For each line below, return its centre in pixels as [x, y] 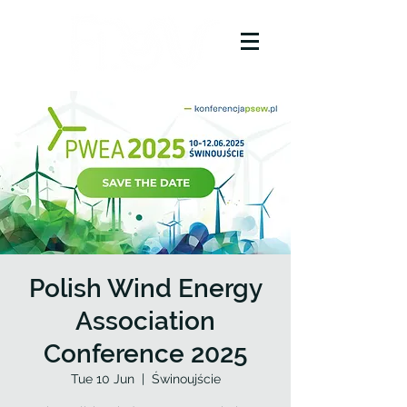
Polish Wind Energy [145, 288]
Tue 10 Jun [102, 379]
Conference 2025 [145, 354]
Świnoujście [186, 379]
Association [145, 321]
